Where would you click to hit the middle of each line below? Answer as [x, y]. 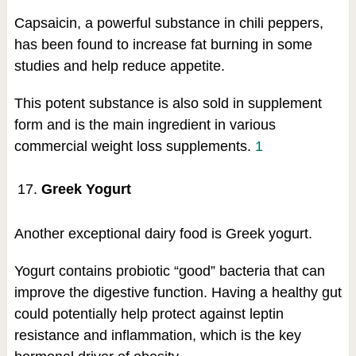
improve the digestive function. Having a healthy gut [178, 292]
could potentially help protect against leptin [149, 313]
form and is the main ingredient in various [145, 125]
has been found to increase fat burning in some [163, 45]
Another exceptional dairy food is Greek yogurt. [163, 233]
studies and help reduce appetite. [119, 66]
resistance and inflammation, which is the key [157, 335]
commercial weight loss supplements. [134, 147]
